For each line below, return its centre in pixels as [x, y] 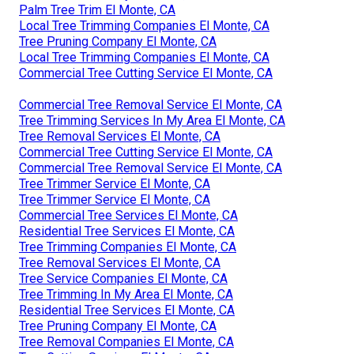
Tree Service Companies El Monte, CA [123, 278]
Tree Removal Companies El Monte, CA [126, 341]
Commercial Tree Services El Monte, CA [128, 215]
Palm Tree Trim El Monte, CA [97, 9]
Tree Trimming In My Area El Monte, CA [126, 294]
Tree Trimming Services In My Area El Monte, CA [152, 120]
